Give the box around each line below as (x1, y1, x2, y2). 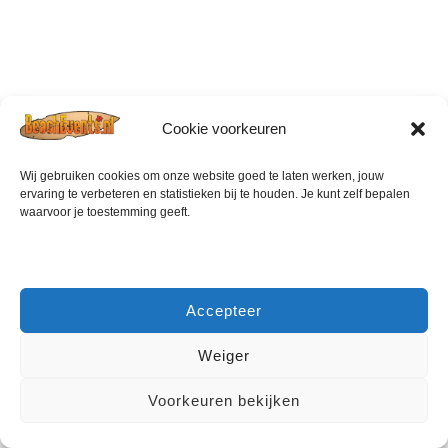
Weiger (198, 346, 250, 364)
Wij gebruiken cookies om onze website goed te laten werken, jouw (20, 169, 384, 184)
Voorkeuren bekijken (148, 391, 300, 409)
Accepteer (186, 301, 262, 319)
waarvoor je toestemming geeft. (20, 205, 190, 220)
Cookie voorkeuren (162, 120, 286, 138)
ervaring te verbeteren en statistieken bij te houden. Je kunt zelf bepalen (20, 187, 410, 202)
